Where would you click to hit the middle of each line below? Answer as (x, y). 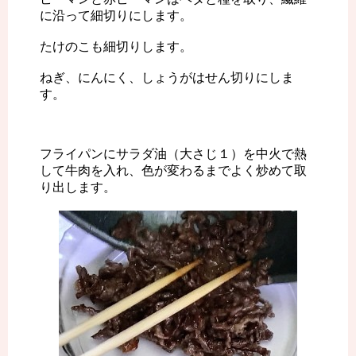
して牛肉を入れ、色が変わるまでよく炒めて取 (173, 171)
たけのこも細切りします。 (116, 47)
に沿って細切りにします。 (116, 16)
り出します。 (78, 188)
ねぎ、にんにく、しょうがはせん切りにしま (167, 78)
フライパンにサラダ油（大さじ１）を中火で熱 (173, 154)
